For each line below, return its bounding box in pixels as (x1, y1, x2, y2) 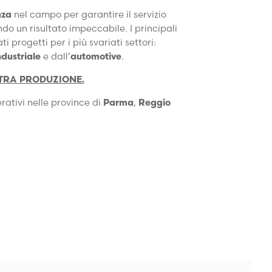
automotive (70, 50, 121, 62)
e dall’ (43, 50, 70, 62)
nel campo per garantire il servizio (14, 8, 166, 20)
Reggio (138, 97, 171, 108)
